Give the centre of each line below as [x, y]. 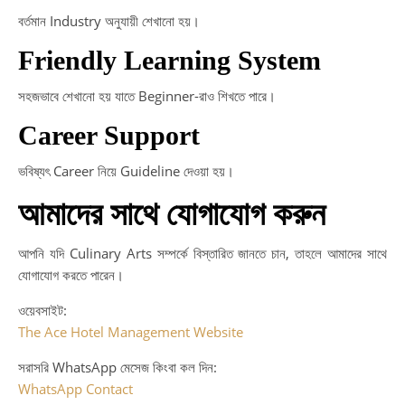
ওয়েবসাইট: [42, 310]
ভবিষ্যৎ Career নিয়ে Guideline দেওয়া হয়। [126, 171]
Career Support [109, 135]
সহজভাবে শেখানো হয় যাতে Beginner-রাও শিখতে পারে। [147, 96]
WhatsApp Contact [75, 389]
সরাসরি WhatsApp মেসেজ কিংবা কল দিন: [118, 367]
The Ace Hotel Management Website [131, 332]
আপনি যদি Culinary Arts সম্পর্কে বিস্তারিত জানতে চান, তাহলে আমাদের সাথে [202, 253]
